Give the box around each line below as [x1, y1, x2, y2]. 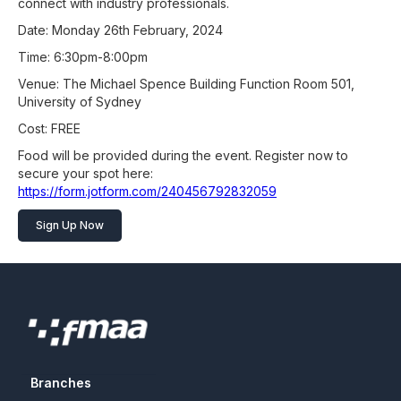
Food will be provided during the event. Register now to [18, 147, 348, 163]
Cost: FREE [18, 120, 81, 136]
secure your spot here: [18, 165, 153, 181]
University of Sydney [18, 93, 141, 109]
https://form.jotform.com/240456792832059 [18, 183, 277, 199]
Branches [30, 375, 91, 391]
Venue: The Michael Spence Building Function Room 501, [18, 75, 354, 91]
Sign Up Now [36, 218, 104, 232]
